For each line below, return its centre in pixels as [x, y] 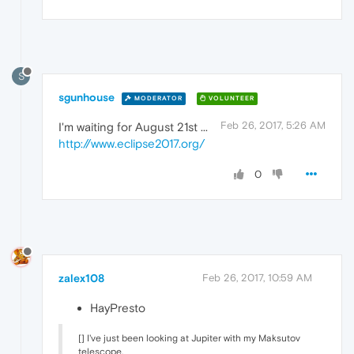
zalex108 [81, 279]
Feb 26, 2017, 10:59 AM [257, 278]
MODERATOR [157, 98]
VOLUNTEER [230, 98]
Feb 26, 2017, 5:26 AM [273, 126]
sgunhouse [87, 98]
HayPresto [118, 308]
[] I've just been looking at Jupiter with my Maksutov [189, 339]
